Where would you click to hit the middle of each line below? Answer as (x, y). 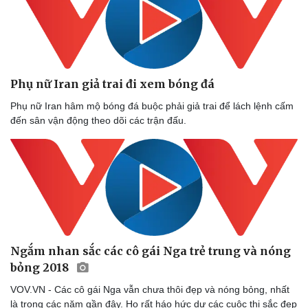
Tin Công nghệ (198, 9)
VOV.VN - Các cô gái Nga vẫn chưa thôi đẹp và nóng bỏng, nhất (150, 289)
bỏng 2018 (41, 267)
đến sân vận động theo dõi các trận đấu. (98, 121)
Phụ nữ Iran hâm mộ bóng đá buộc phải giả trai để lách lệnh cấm (152, 106)
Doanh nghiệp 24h (55, 9)
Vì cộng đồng (43, 38)
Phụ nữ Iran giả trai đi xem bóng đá (112, 84)
